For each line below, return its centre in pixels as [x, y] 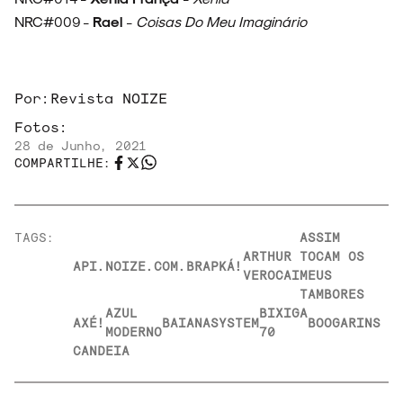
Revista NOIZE [109, 98]
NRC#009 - [54, 22]
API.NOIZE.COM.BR [138, 265]
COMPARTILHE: [63, 163]
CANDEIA [101, 351]
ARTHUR [267, 256]
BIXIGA [283, 313]
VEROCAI [271, 275]
